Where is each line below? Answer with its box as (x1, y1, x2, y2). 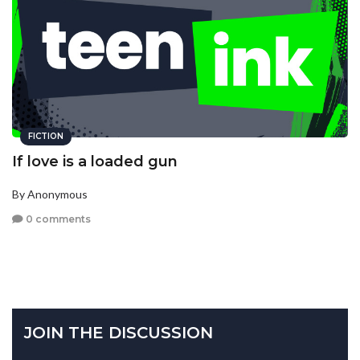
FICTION (28, 130, 63, 141)
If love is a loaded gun (12, 152, 178, 170)
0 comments (23, 213, 91, 226)
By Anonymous (12, 186, 88, 201)
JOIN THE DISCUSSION (24, 323, 213, 343)
